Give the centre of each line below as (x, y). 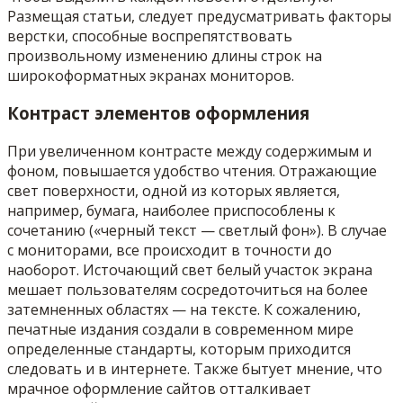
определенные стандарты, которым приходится (179, 349)
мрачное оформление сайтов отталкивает (159, 389)
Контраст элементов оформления (158, 113)
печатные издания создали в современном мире (180, 330)
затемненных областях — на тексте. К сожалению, (184, 310)
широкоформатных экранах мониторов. (151, 75)
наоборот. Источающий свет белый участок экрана (190, 270)
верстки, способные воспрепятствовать (150, 36)
